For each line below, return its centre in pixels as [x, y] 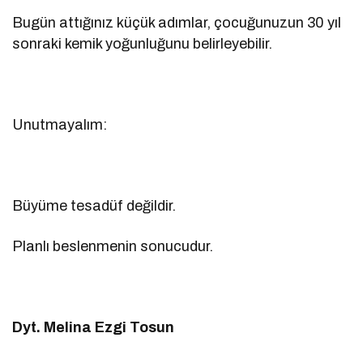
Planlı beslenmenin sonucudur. [113, 246]
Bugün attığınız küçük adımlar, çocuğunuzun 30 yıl [177, 22]
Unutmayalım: [60, 124]
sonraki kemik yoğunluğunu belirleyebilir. [143, 43]
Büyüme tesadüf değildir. [94, 205]
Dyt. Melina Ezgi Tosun [94, 327]
